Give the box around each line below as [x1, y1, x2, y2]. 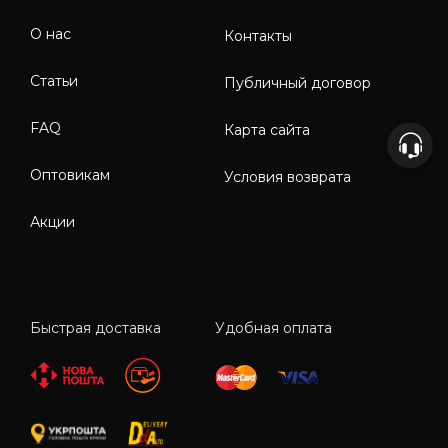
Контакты [224, 27, 292, 46]
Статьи [30, 72, 78, 91]
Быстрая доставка [30, 319, 161, 338]
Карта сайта [224, 121, 310, 140]
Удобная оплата [214, 319, 332, 338]
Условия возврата [224, 168, 351, 187]
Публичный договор [224, 74, 371, 93]
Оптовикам [30, 166, 110, 185]
